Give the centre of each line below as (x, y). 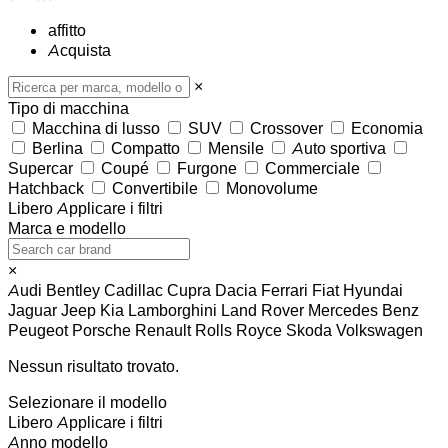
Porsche (103, 329)
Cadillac (135, 289)
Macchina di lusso (96, 127)
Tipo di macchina (68, 107)
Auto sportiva (339, 147)
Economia (385, 127)
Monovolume (270, 187)
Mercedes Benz (363, 309)
